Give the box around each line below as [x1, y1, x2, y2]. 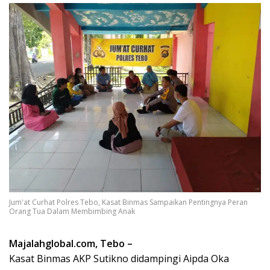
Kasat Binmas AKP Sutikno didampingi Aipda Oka [9, 252, 229, 266]
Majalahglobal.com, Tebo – [9, 237, 133, 251]
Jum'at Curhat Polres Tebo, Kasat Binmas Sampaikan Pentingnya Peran [9, 197, 248, 208]
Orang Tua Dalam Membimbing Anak [9, 206, 135, 217]
